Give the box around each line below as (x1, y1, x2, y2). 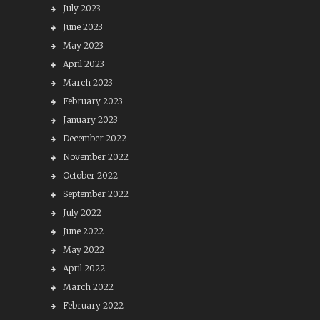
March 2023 (62, 77, 113, 88)
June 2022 (62, 226, 104, 236)
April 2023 (62, 59, 104, 69)
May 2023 (62, 40, 104, 51)
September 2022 (62, 189, 129, 199)
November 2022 (62, 151, 129, 162)
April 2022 (62, 263, 105, 274)
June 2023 (62, 21, 103, 32)
